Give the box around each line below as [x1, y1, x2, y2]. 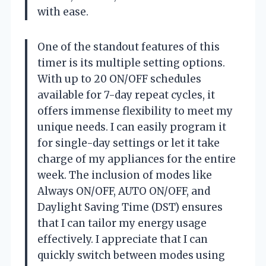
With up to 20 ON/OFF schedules [37, 72, 201, 85]
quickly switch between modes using [37, 248, 225, 262]
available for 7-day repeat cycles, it [37, 88, 215, 102]
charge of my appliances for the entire [37, 152, 236, 166]
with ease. [37, 5, 88, 18]
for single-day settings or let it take [37, 136, 220, 150]
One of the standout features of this [37, 40, 220, 53]
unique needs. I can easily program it [37, 120, 226, 134]
